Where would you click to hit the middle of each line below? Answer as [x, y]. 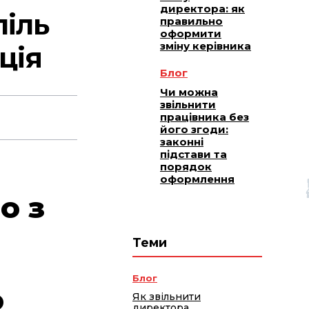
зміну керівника [206, 46]
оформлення [197, 179]
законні [182, 142]
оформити [191, 34]
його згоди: [194, 130]
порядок [186, 167]
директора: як [202, 9]
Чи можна [189, 92]
